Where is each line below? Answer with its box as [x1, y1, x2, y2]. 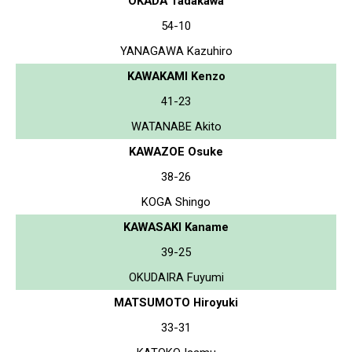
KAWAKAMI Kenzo [126, 68, 225, 83]
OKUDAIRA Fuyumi [128, 269, 224, 284]
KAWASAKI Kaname [123, 219, 229, 234]
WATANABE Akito [130, 119, 222, 134]
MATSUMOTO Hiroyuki [114, 295, 238, 310]
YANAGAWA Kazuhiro [119, 43, 233, 58]
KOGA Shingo [141, 194, 211, 209]
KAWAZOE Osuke [129, 144, 223, 159]
